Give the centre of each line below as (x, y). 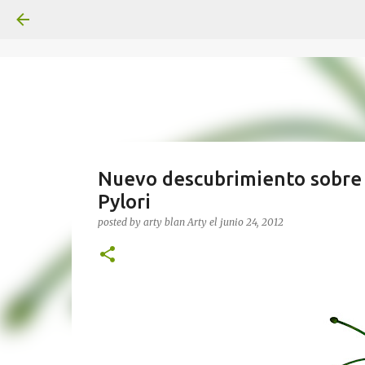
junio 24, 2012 (251, 222)
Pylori (124, 202)
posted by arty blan (142, 222)
